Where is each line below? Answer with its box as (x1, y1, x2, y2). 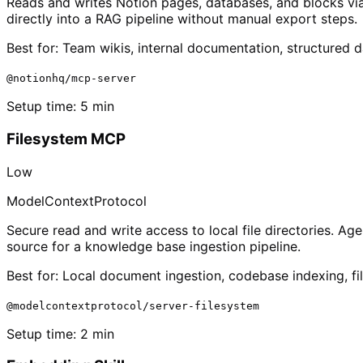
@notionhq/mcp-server (6, 72, 136, 85)
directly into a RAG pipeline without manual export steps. (6, 11, 357, 28)
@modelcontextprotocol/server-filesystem (6, 299, 259, 312)
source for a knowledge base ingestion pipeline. (6, 237, 301, 254)
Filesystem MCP (6, 129, 126, 148)
